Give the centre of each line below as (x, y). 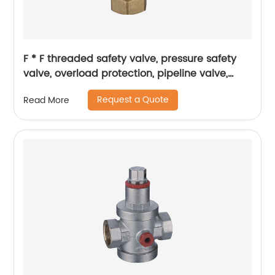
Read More (47, 100)
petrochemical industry (81, 89)
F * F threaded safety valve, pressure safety (130, 59)
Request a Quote (133, 100)
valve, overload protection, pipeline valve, (126, 74)
